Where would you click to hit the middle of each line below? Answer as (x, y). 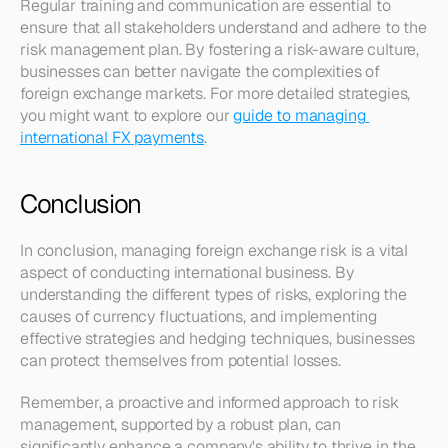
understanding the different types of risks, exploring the (213, 294)
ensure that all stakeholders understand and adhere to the (223, 27)
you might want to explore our (127, 115)
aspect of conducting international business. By (187, 272)
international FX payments (112, 137)
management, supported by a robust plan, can (181, 424)
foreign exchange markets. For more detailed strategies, (215, 93)
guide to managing (299, 115)
